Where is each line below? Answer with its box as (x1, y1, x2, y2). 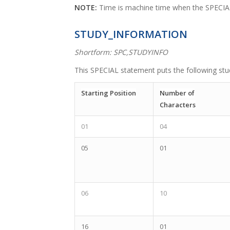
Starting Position (81, 88, 136, 98)
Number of (160, 88, 195, 98)
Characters (160, 100, 196, 109)
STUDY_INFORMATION (74, 27, 187, 42)
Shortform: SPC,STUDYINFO (74, 47, 168, 57)
